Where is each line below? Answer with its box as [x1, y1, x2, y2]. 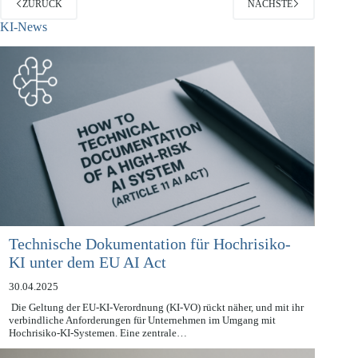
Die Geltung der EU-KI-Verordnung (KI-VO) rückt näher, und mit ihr [8, 320, 304, 332]
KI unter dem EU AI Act [8, 271, 166, 289]
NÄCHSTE [248, 16, 293, 28]
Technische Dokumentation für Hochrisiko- [8, 253, 291, 271]
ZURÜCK [22, 16, 62, 28]
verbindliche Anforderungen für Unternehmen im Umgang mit [8, 332, 276, 345]
